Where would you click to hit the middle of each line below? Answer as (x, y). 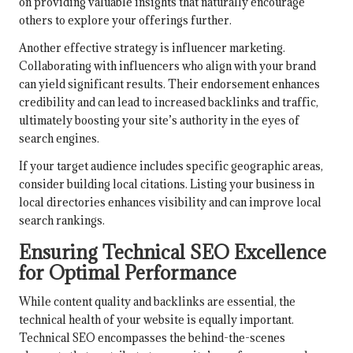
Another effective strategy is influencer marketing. (152, 48)
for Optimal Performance (128, 273)
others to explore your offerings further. (125, 20)
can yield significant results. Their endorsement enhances (169, 84)
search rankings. (62, 221)
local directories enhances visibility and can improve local (170, 203)
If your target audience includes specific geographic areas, (171, 166)
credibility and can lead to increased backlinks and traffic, (169, 102)
